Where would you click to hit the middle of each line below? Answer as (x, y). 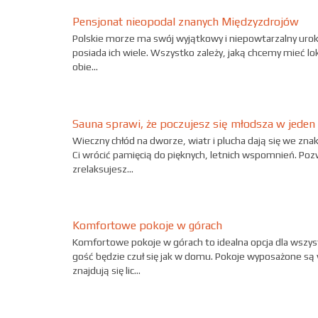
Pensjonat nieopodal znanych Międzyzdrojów (186, 21)
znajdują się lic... (106, 271)
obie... (85, 66)
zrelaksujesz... (103, 169)
